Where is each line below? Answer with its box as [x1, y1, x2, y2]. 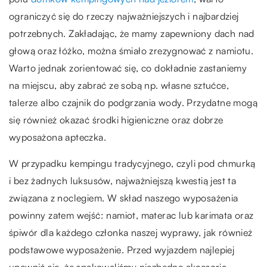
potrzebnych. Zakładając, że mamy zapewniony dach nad [9, 27, 254, 39]
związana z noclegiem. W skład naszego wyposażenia [9, 192, 238, 204]
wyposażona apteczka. [9, 131, 106, 143]
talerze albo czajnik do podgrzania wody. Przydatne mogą [9, 97, 257, 108]
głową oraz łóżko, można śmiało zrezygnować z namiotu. [9, 45, 254, 57]
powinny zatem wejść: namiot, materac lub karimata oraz [9, 209, 254, 221]
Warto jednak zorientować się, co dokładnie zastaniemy [9, 62, 247, 74]
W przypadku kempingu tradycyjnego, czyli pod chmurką [9, 157, 256, 169]
